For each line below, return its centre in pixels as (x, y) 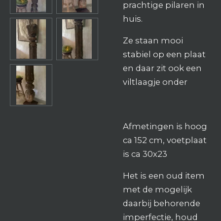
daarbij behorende (162, 203)
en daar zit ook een (162, 68)
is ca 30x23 (146, 154)
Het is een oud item (164, 176)
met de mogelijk (157, 190)
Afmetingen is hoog (165, 126)
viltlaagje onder (155, 82)
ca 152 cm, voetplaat (165, 140)
